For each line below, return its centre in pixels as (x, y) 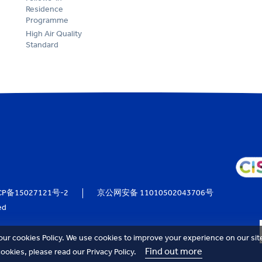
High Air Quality (54, 33)
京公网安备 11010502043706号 (155, 193)
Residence (44, 9)
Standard (42, 44)
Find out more (174, 251)
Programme (47, 20)
